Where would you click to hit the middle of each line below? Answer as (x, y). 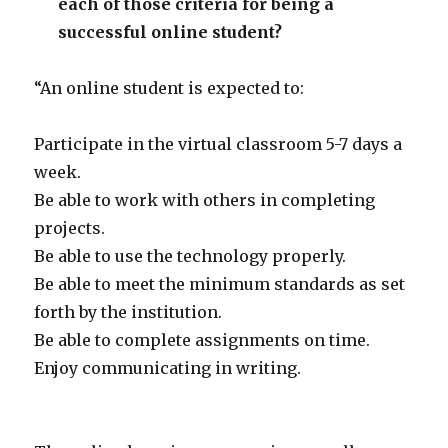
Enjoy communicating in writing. (168, 368)
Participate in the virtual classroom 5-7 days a (218, 144)
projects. (70, 228)
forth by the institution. (128, 312)
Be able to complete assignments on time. (202, 340)
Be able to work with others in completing (205, 200)
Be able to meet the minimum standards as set (220, 284)
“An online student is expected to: (169, 88)
